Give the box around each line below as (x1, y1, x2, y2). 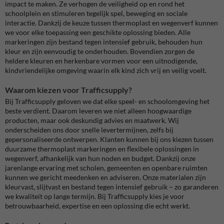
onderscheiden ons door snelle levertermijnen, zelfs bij (5, 125, 173, 134)
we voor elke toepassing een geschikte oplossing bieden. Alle (5, 27, 190, 36)
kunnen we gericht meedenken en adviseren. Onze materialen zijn (5, 173, 206, 182)
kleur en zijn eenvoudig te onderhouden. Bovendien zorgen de (5, 46, 194, 55)
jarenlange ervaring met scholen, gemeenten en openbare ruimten (5, 163, 207, 172)
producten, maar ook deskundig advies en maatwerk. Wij (5, 116, 179, 125)
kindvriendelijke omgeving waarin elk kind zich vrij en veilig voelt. (5, 65, 206, 74)
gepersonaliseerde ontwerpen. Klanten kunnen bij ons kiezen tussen (5, 135, 213, 144)
